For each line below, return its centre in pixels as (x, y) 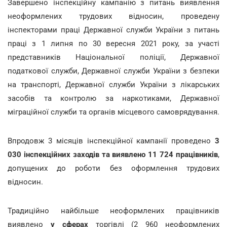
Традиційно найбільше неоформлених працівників (113, 211)
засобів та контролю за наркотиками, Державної (113, 98)
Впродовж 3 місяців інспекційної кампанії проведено (111, 141)
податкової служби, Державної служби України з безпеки (113, 71)
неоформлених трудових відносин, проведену (113, 16)
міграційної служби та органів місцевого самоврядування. (113, 112)
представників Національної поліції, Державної (113, 57)
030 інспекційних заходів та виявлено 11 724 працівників (113, 154)
